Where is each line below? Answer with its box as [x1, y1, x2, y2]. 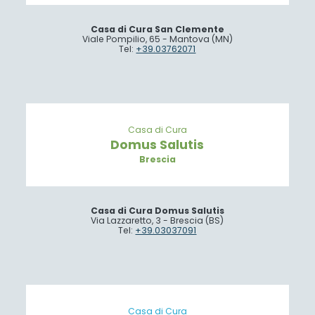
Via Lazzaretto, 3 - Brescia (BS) [91, 214, 224, 226]
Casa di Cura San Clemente [90, 23, 224, 36]
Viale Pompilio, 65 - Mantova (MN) [82, 33, 233, 46]
